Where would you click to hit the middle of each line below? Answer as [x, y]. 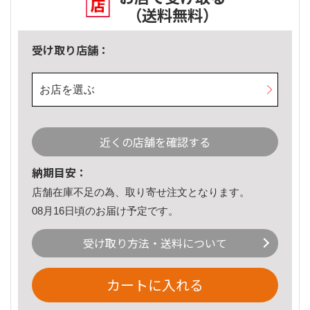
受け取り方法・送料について [155, 243]
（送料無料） [172, 15]
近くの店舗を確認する [155, 142]
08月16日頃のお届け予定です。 [105, 210]
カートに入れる [155, 285]
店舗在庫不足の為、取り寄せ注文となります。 [141, 192]
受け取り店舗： [71, 50]
